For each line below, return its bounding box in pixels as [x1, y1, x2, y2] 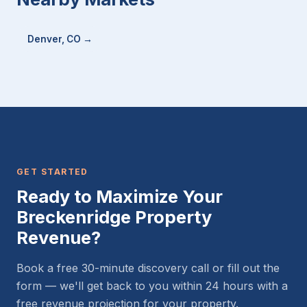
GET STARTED [16, 167, 88, 177]
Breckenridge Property [16, 206, 212, 228]
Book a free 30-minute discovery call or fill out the [16, 261, 280, 275]
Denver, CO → [27, 34, 93, 45]
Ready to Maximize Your [16, 186, 223, 208]
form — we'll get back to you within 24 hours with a [16, 279, 288, 293]
